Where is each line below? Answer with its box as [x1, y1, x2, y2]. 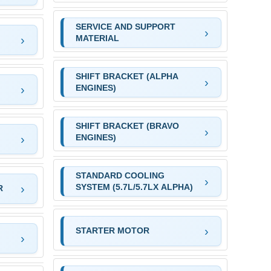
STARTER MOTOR [75, 226, 149, 236]
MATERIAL [75, 33, 119, 43]
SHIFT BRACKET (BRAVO [75, 120, 179, 131]
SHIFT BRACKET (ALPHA [75, 71, 178, 81]
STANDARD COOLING [75, 170, 165, 180]
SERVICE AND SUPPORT [75, 21, 175, 31]
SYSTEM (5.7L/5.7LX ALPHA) [75, 181, 193, 192]
